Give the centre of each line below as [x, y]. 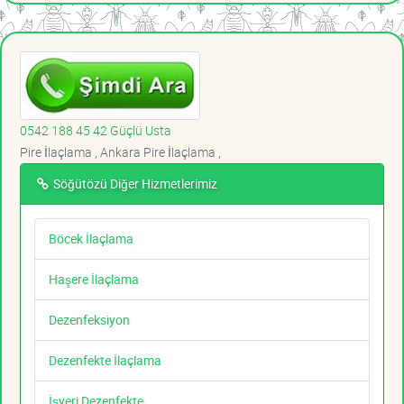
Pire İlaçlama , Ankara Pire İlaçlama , [120, 152]
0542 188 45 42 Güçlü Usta [96, 131]
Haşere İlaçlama [94, 280]
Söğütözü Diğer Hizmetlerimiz [134, 184]
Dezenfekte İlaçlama [105, 361]
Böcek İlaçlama [91, 239]
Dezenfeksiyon [89, 320]
